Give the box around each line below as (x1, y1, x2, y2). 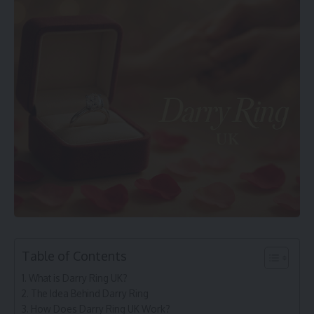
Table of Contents (22, 248, 127, 264)
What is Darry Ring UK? (28, 272, 128, 284)
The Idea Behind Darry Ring (30, 287, 149, 299)
